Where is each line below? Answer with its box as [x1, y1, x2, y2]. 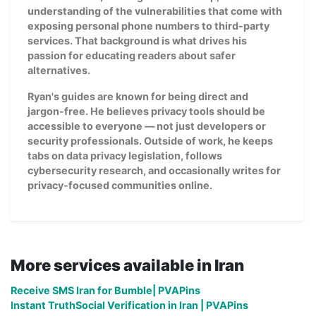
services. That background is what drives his [28, 34, 247, 47]
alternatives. [28, 63, 90, 76]
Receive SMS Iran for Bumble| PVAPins [11, 284, 200, 296]
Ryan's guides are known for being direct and [28, 90, 248, 102]
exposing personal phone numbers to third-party [28, 19, 269, 32]
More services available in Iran [11, 255, 244, 274]
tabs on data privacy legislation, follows [28, 149, 222, 162]
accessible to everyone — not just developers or [28, 119, 266, 132]
